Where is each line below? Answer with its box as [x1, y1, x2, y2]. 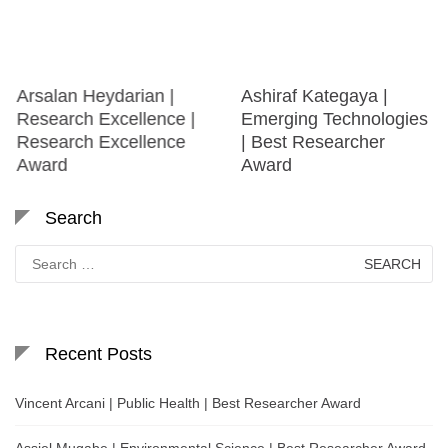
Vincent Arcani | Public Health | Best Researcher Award [15, 395, 361, 412]
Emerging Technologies [239, 109, 426, 130]
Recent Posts [45, 344, 152, 365]
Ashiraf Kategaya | [239, 86, 386, 107]
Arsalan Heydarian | [15, 86, 173, 107]
